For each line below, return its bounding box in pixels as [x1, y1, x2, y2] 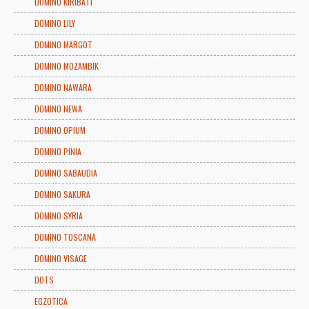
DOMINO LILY [34, 17, 75, 29]
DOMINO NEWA [34, 102, 82, 114]
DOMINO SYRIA [34, 209, 83, 221]
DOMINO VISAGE [34, 252, 87, 264]
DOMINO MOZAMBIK [34, 59, 99, 72]
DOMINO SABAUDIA [34, 166, 97, 179]
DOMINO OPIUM [34, 123, 86, 136]
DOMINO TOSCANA [34, 230, 96, 243]
